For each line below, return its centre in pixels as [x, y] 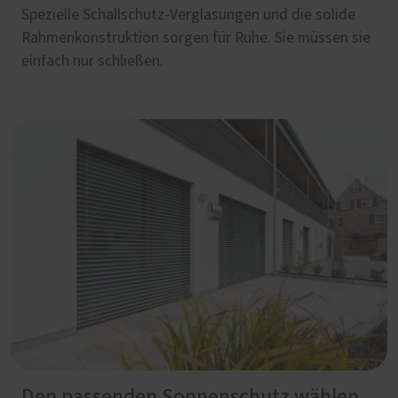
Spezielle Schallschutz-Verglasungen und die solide [188, 15]
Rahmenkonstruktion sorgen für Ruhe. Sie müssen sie [196, 38]
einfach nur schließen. [92, 61]
